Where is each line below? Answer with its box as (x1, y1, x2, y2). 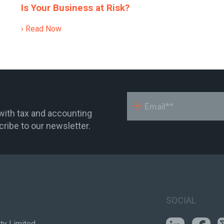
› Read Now (20, 24, 61, 34)
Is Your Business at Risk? (20, 2, 129, 13)
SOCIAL (165, 195, 196, 206)
